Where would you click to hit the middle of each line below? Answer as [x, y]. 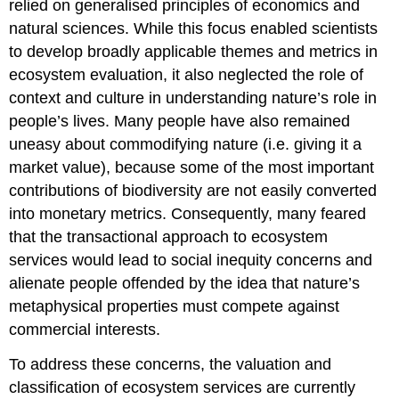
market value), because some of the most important [192, 167]
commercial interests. [85, 329]
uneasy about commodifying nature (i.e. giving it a [186, 144]
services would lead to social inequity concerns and [191, 260]
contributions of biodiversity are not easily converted [193, 190]
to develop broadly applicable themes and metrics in [194, 51]
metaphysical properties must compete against [175, 306]
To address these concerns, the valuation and [171, 364]
